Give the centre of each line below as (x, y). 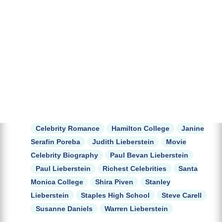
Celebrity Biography (64, 155)
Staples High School (115, 195)
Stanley (158, 182)
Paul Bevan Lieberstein (149, 155)
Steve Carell (182, 195)
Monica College (57, 182)
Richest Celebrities (135, 169)
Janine (193, 129)
